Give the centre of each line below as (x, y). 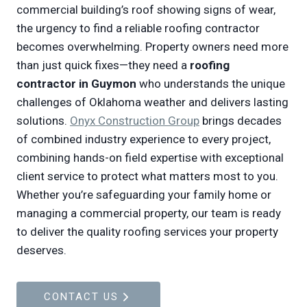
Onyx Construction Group (135, 121)
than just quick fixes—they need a (103, 65)
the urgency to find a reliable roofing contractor (138, 28)
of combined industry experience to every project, (144, 139)
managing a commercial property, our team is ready (149, 213)
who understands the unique (212, 84)
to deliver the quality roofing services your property (147, 232)
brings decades (241, 121)
